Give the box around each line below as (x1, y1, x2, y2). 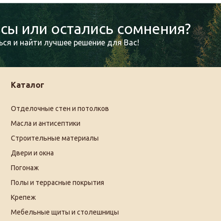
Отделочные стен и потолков (11, 105, 110, 113)
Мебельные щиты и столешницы (11, 208, 119, 217)
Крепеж (11, 193, 37, 202)
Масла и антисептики (11, 119, 81, 128)
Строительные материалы (11, 134, 99, 143)
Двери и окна (11, 149, 54, 157)
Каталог (11, 80, 45, 90)
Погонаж (11, 164, 39, 172)
